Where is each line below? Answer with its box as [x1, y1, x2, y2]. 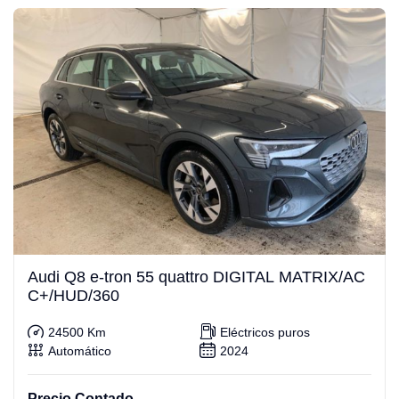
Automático [48, 344, 111, 359]
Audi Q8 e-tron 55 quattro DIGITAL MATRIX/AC [28, 267, 365, 286]
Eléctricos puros [220, 325, 310, 340]
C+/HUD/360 [28, 286, 119, 305]
